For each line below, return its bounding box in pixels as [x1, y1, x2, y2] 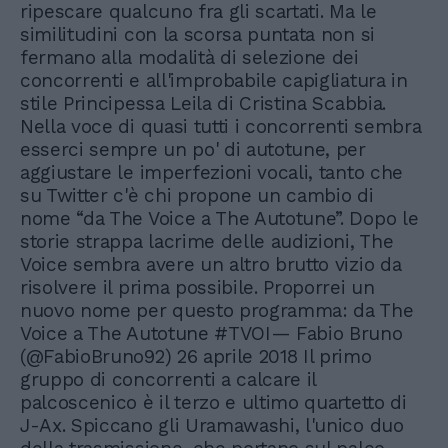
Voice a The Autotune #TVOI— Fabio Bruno [20, 322, 403, 345]
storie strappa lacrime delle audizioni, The [20, 230, 394, 253]
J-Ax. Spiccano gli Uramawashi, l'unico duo [20, 414, 404, 437]
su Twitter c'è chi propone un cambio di [20, 184, 374, 207]
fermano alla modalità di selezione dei [20, 46, 359, 69]
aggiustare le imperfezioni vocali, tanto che [20, 161, 403, 184]
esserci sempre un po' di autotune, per [20, 138, 366, 161]
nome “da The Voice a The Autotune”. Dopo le [20, 207, 419, 230]
